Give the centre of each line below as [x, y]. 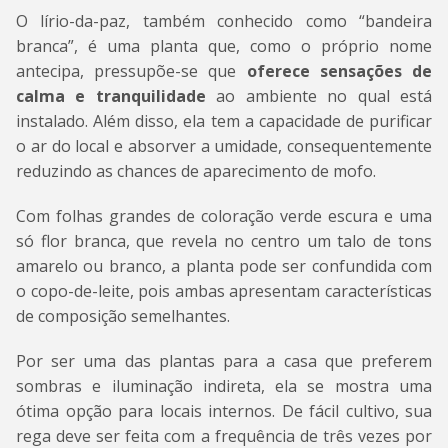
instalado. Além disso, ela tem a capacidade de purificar [224, 121]
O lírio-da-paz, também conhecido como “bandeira [224, 21]
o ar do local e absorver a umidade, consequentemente [224, 146]
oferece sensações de [339, 71]
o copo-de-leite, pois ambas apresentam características [224, 291]
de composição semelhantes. [123, 316]
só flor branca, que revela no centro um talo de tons [224, 241]
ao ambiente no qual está [319, 96]
